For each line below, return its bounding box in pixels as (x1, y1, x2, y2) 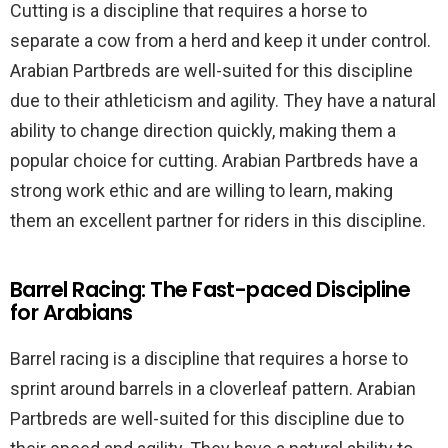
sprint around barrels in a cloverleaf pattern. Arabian (10, 378, 416, 399)
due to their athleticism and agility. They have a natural (10, 90, 436, 111)
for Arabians (10, 298, 133, 327)
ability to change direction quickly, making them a (10, 120, 396, 141)
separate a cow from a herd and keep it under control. (10, 30, 431, 51)
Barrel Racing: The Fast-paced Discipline (10, 275, 411, 304)
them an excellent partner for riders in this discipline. (10, 210, 426, 231)
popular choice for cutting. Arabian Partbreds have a (10, 150, 418, 171)
